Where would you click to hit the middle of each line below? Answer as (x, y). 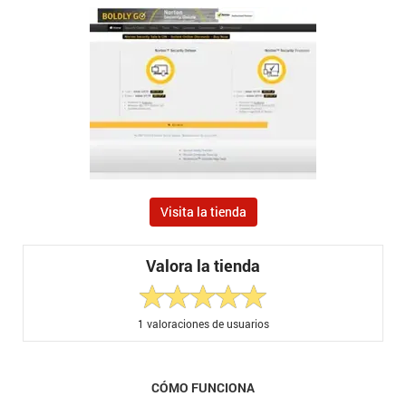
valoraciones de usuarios (206, 323)
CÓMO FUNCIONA (203, 387)
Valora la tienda (203, 266)
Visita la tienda (203, 212)
